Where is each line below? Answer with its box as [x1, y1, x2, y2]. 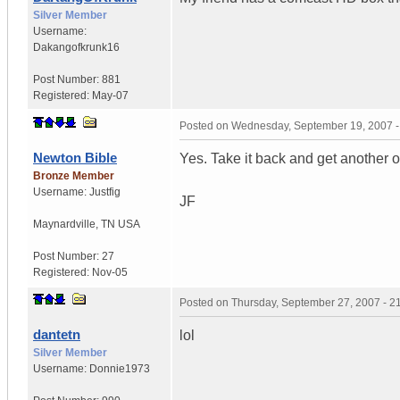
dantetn [33, 326, 80, 342]
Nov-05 [92, 265, 128, 279]
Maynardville [33, 217, 96, 230]
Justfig [89, 185, 121, 198]
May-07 [92, 88, 129, 102]
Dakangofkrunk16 [33, 40, 120, 54]
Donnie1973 [89, 362, 150, 375]
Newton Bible [33, 149, 117, 165]
